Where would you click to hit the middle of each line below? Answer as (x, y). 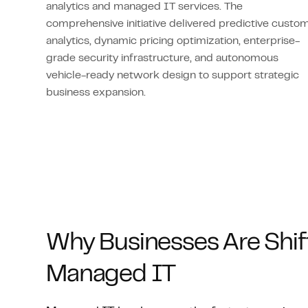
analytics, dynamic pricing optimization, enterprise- (173, 41)
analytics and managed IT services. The (145, 7)
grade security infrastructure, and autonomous (163, 58)
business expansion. (96, 93)
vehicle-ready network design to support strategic (173, 76)
